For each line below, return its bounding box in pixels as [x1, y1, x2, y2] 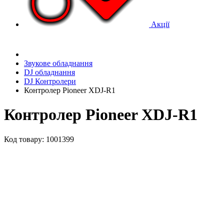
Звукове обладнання [24, 59, 92, 67]
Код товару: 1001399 [4, 134, 74, 143]
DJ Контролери [24, 77, 76, 85]
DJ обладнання [24, 68, 75, 76]
